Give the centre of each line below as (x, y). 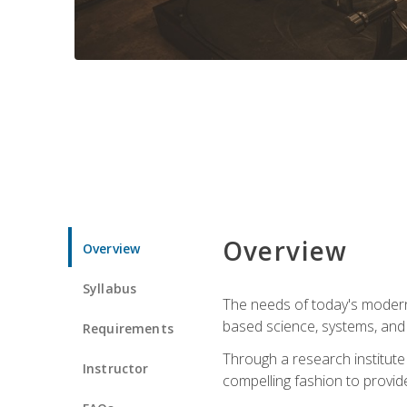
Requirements (128, 328)
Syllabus (110, 288)
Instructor (116, 368)
